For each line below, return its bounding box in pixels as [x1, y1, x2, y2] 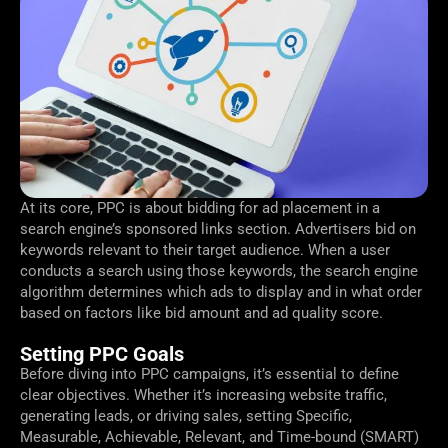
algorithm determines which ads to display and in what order [20, 282, 422, 301]
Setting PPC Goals [20, 341, 184, 366]
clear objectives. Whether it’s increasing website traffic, [20, 385, 387, 404]
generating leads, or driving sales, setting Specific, [20, 406, 352, 425]
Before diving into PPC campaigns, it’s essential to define [20, 364, 399, 383]
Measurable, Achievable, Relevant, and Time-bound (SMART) [20, 427, 419, 446]
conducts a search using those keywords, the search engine [20, 261, 418, 280]
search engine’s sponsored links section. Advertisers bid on [20, 219, 416, 238]
